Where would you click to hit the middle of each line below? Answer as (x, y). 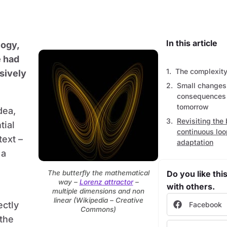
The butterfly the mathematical (98, 173)
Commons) (98, 209)
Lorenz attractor (106, 182)
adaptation (195, 142)
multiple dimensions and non (98, 191)
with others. (191, 186)
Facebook (205, 204)
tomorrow (193, 107)
